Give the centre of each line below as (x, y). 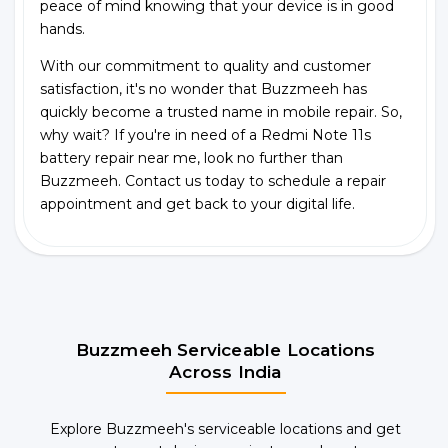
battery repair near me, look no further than (191, 157)
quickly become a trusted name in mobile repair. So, (221, 111)
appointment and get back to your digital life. (197, 203)
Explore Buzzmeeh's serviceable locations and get (225, 428)
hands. (62, 28)
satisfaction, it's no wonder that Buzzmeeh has (203, 88)
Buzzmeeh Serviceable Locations (225, 349)
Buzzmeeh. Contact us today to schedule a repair (213, 180)
